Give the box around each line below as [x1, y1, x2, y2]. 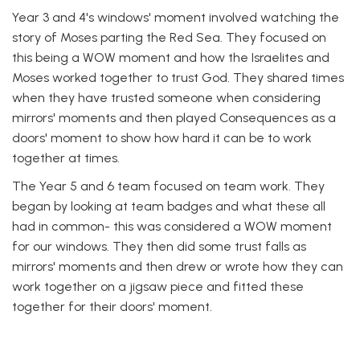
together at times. [12, 150, 120, 166]
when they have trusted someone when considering [12, 90, 321, 105]
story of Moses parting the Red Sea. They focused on [12, 30, 326, 45]
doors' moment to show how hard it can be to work [12, 130, 312, 145]
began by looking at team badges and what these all [12, 198, 325, 214]
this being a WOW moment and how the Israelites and [12, 50, 329, 65]
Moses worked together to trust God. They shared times [12, 70, 344, 85]
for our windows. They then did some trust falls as [12, 239, 306, 254]
